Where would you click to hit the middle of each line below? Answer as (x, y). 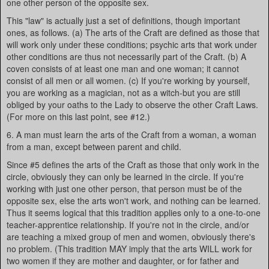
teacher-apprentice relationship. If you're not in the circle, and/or (128, 225)
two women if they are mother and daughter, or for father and (123, 261)
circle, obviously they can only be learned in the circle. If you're (125, 177)
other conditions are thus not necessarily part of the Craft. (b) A (126, 56)
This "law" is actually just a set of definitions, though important (123, 20)
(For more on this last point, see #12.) (78, 116)
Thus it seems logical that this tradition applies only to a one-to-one (134, 213)
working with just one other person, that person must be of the (124, 189)
